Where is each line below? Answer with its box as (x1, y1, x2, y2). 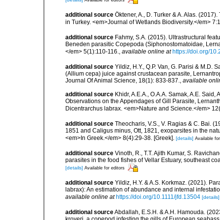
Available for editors (84, 165, 125, 170)
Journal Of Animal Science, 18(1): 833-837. (65, 77, 180, 84)
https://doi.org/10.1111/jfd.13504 (116, 193, 200, 200)
